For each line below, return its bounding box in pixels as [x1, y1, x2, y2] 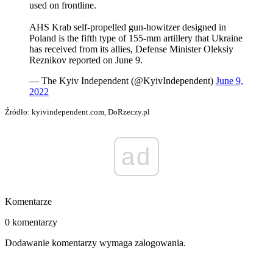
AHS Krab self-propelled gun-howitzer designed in [29, 22, 226, 33]
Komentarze [5, 196, 52, 207]
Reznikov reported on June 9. [29, 55, 143, 66]
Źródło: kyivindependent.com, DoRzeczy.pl [5, 107, 150, 117]
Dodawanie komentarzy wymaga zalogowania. [5, 238, 186, 249]
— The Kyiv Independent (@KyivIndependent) [29, 76, 216, 87]
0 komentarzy [5, 217, 57, 228]
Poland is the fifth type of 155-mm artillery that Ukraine [29, 33, 243, 44]
